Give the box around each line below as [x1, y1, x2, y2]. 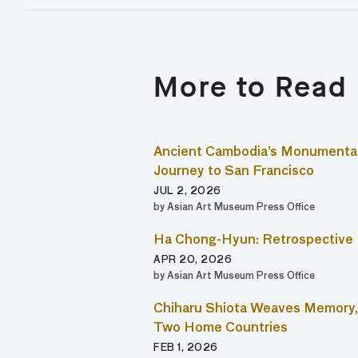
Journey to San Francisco [153, 165, 314, 178]
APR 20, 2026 [153, 256, 232, 265]
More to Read [153, 68, 348, 106]
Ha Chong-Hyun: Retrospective [153, 234, 353, 247]
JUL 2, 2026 [153, 187, 221, 197]
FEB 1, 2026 [153, 344, 218, 353]
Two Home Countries [153, 322, 288, 335]
